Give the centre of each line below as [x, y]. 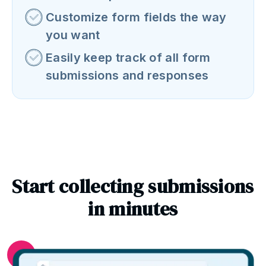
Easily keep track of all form [128, 57]
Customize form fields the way [136, 17]
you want [73, 35]
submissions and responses [127, 75]
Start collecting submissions [133, 186]
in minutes [133, 209]
